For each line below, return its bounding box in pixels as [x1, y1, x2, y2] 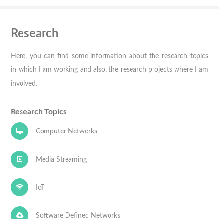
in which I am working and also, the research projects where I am [11, 66, 208, 73]
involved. [11, 79, 38, 87]
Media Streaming [35, 155, 87, 163]
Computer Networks [35, 128, 97, 135]
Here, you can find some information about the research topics [11, 52, 208, 60]
